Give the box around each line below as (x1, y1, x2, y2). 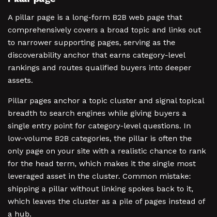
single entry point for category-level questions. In (8, 121, 191, 130)
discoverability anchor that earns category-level (8, 50, 185, 60)
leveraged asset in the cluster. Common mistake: (8, 171, 191, 181)
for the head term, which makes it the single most (8, 159, 196, 168)
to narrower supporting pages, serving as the (8, 38, 175, 47)
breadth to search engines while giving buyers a (8, 108, 186, 118)
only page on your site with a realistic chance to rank (8, 146, 206, 155)
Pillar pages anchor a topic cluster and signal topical (8, 96, 204, 105)
